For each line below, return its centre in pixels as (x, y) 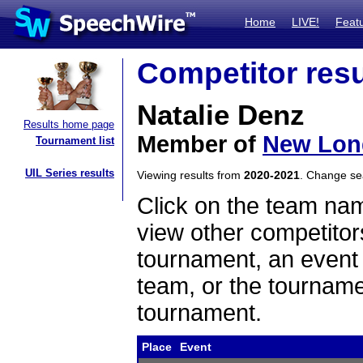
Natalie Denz (221, 115)
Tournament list (75, 141)
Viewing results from (190, 175)
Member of (200, 144)
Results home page (69, 124)
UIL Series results (70, 173)
